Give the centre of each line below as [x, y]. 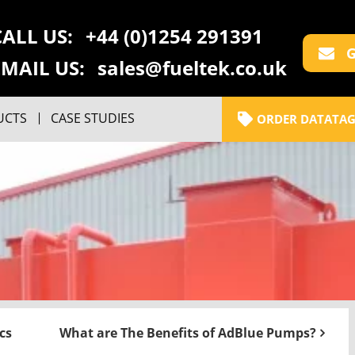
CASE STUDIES [93, 118]
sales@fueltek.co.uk [192, 68]
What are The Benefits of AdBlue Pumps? [188, 333]
